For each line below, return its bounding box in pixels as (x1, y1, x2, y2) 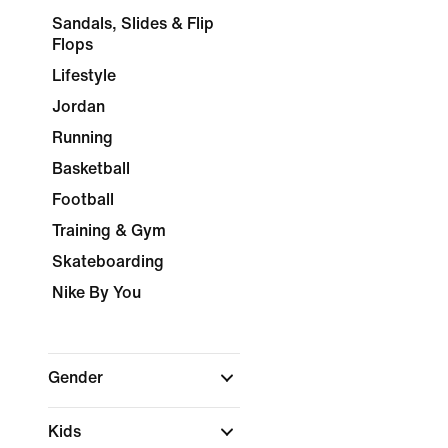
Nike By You (52, 284, 141, 301)
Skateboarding (52, 253, 164, 270)
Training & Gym (52, 222, 166, 239)
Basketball (52, 160, 130, 177)
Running (52, 129, 113, 146)
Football (52, 191, 114, 208)
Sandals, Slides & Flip (52, 15, 214, 32)
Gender (48, 369, 107, 386)
